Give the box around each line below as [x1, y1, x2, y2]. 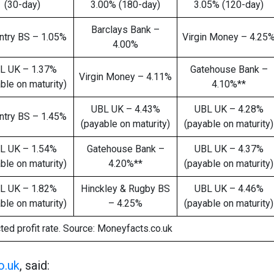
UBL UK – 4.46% [194, 183, 264, 194]
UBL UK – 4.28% [194, 103, 264, 115]
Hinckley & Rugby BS [81, 183, 170, 194]
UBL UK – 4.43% [91, 103, 160, 115]
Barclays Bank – [91, 24, 160, 35]
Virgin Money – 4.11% [79, 71, 172, 83]
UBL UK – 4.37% [194, 143, 264, 155]
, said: [20, 258, 50, 273]
